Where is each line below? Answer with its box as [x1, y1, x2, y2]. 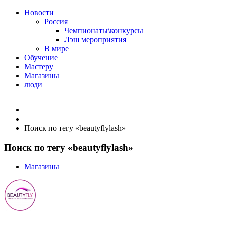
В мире [44, 44, 69, 53]
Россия [44, 17, 68, 26]
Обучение [24, 53, 58, 62]
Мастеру [24, 62, 53, 71]
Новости [24, 8, 54, 17]
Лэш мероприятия [64, 35, 126, 44]
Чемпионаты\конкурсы [64, 26, 143, 35]
